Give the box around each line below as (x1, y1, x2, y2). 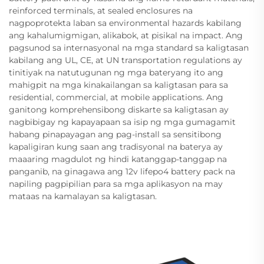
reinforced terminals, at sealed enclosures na (9, 5, 193, 16)
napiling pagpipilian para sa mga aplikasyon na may (9, 178, 223, 189)
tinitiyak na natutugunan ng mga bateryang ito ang (9, 67, 223, 78)
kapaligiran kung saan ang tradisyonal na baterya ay (9, 141, 223, 152)
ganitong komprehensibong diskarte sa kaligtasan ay (9, 104, 229, 115)
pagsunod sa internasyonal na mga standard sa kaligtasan (9, 42, 249, 53)
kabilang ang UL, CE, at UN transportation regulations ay (9, 54, 242, 65)
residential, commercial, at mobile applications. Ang (9, 91, 223, 103)
